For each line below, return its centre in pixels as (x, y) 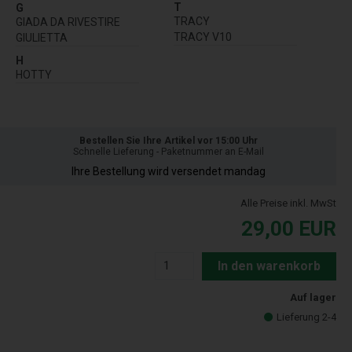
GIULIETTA (42, 37)
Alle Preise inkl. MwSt (288, 203)
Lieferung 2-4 (306, 317)
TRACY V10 (203, 37)
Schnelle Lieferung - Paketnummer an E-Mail (168, 151)
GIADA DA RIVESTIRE (68, 22)
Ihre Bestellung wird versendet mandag (168, 171)
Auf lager (313, 297)
